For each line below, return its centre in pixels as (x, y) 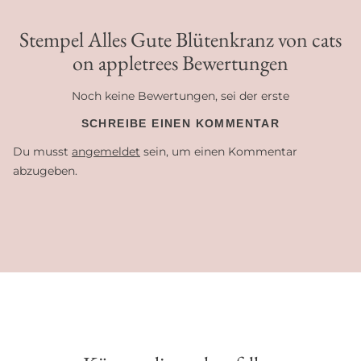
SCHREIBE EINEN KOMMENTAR (180, 124)
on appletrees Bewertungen (180, 63)
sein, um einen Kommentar (219, 152)
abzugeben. (45, 171)
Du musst (42, 152)
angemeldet (106, 152)
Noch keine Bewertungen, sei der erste (180, 96)
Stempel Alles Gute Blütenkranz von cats (180, 40)
